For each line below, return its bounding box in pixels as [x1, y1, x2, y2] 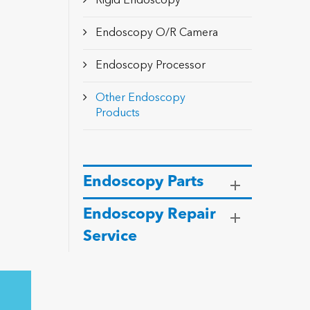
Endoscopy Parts [82, 174, 203, 190]
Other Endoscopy [95, 93, 185, 104]
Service [82, 229, 137, 244]
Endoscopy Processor [95, 60, 206, 71]
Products [95, 108, 140, 119]
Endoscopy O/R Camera [95, 28, 218, 39]
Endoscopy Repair [82, 207, 216, 222]
